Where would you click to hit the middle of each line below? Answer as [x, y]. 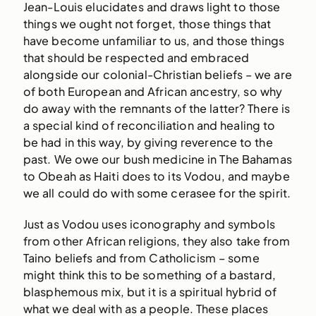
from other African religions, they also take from [157, 241]
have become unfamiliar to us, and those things [154, 41]
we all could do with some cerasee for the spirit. [157, 193]
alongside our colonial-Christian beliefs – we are [157, 75]
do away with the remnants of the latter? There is [157, 109]
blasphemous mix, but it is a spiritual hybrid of [150, 291]
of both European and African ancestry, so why [153, 92]
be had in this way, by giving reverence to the [148, 142]
